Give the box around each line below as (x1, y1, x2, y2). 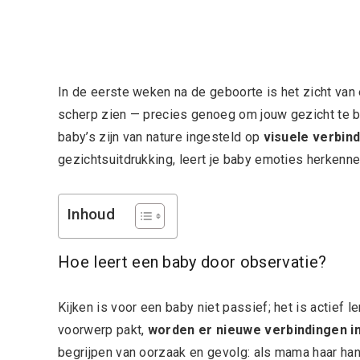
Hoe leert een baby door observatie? (58, 252, 327, 272)
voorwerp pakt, (58, 322, 148, 338)
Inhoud (67, 205, 115, 224)
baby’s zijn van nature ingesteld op (58, 129, 264, 145)
